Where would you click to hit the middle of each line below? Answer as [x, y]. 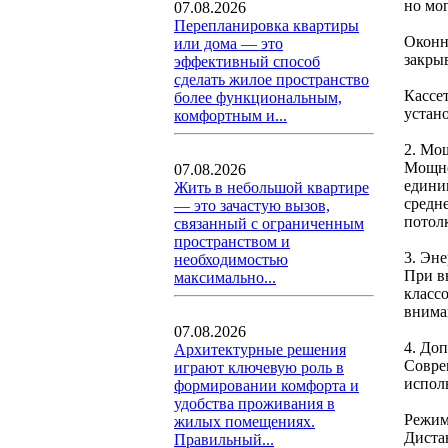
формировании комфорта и [266, 385]
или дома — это [228, 43]
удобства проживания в [254, 403]
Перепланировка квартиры [266, 25]
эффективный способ [247, 61]
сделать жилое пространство [271, 79]
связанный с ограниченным [269, 223]
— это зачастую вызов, [252, 205]
